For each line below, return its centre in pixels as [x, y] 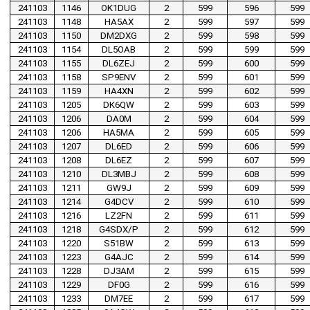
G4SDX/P [119, 230]
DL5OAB [119, 50]
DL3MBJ [119, 174]
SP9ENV [119, 77]
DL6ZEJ [119, 64]
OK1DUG [119, 8]
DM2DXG [119, 36]
